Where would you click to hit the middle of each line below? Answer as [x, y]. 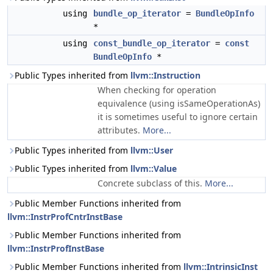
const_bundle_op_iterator [152, 43]
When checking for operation [157, 90]
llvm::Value [154, 168]
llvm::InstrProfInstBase [56, 248]
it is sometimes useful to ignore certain [178, 117]
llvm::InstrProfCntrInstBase [65, 217]
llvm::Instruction [165, 75]
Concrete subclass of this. [151, 183]
